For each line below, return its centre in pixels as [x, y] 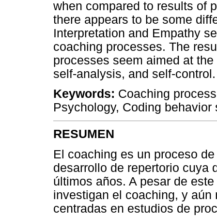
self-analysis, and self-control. [134, 74]
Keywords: [84, 94]
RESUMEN [84, 134]
